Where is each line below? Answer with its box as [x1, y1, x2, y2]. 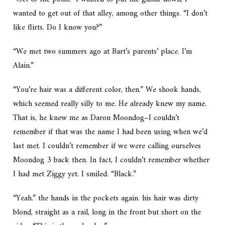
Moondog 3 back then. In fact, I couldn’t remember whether [13, 153, 210, 168]
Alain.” [13, 59, 34, 73]
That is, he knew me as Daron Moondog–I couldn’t [13, 111, 180, 126]
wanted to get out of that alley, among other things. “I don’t [13, 7, 208, 21]
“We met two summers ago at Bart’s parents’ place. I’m [13, 45, 192, 59]
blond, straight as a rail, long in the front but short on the [13, 205, 201, 220]
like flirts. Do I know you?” [13, 21, 102, 35]
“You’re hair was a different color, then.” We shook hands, [13, 83, 201, 97]
